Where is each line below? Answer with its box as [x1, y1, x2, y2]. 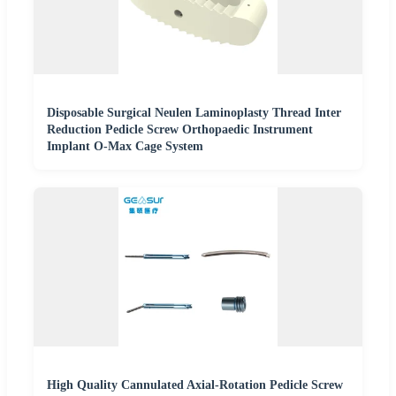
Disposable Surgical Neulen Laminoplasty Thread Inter [47, 105, 341, 119]
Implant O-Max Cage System [47, 139, 203, 153]
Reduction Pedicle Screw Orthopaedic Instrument [47, 122, 313, 136]
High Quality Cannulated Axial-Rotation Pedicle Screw [47, 377, 343, 392]
